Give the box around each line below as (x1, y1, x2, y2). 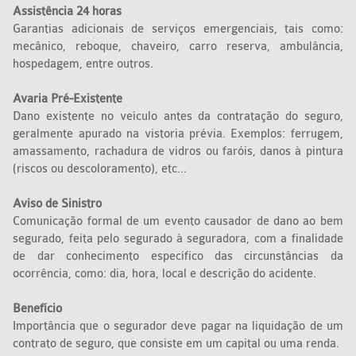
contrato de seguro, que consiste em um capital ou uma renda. (13, 337, 340, 351)
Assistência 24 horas (13, 5, 122, 19)
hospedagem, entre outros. (13, 57, 157, 72)
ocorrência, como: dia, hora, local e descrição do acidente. (13, 267, 317, 281)
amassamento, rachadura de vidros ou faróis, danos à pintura (13, 145, 343, 159)
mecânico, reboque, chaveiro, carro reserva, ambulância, (13, 40, 343, 54)
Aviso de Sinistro (13, 197, 103, 211)
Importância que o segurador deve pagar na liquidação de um (13, 319, 343, 334)
